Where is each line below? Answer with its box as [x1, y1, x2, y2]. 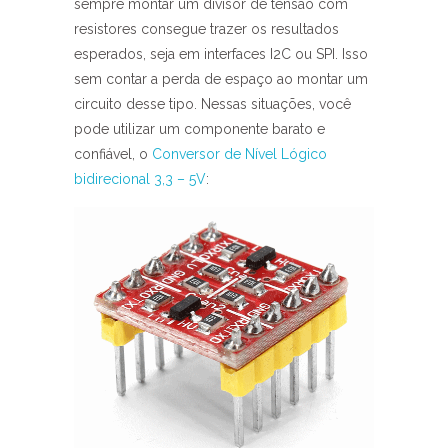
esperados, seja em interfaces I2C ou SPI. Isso [74, 46, 368, 62]
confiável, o [74, 146, 152, 162]
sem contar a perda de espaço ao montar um [74, 71, 368, 87]
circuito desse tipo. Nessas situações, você [74, 96, 351, 112]
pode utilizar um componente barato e [74, 121, 325, 137]
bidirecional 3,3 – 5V [74, 171, 206, 187]
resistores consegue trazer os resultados [74, 21, 339, 37]
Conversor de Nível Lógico [152, 146, 327, 162]
